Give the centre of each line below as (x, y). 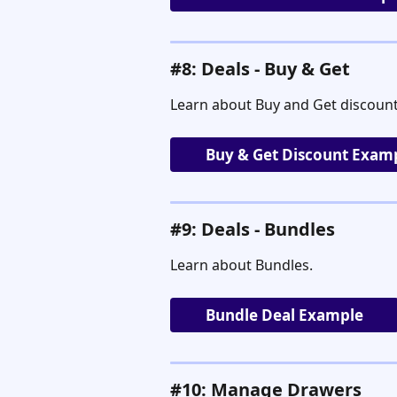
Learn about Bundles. (241, 265)
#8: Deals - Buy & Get (260, 68)
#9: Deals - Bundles (253, 229)
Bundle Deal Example (284, 315)
